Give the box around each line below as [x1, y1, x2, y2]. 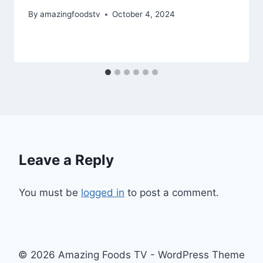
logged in [81, 187, 124, 199]
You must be [19, 187, 81, 199]
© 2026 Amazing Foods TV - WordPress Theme [18, 249, 245, 261]
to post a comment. [124, 187, 219, 199]
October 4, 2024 [112, 9, 176, 19]
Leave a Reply [19, 151, 114, 169]
